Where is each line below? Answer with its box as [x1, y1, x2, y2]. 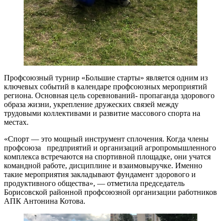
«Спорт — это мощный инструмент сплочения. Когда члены [4, 134, 209, 143]
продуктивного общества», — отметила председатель [4, 179, 184, 187]
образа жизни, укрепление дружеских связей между [4, 100, 179, 109]
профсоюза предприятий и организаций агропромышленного [4, 143, 216, 152]
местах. [4, 117, 29, 126]
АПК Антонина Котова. [4, 196, 85, 205]
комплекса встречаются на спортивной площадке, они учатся [4, 152, 211, 161]
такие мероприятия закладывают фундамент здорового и [4, 170, 196, 179]
